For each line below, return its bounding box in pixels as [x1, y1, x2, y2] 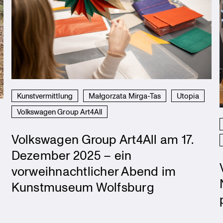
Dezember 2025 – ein [11, 146, 132, 164]
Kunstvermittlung [16, 91, 73, 101]
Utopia [177, 91, 199, 101]
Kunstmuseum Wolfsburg [11, 178, 154, 196]
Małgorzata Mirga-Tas [88, 91, 161, 101]
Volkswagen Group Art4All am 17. [11, 130, 194, 148]
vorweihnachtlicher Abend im [11, 162, 176, 180]
